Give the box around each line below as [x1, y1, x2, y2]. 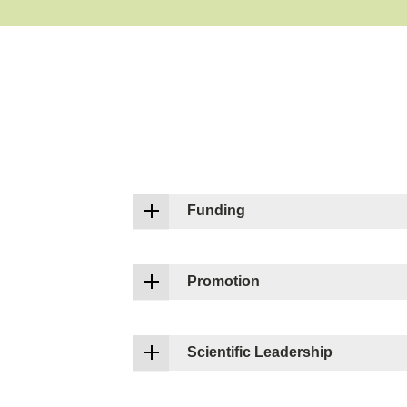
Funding [187, 202, 245, 218]
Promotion [187, 273, 260, 289]
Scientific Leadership [187, 343, 333, 360]
